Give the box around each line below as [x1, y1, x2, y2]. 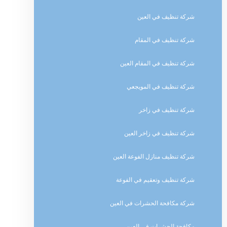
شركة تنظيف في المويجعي [127, 83, 195, 90]
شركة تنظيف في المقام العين [120, 60, 195, 67]
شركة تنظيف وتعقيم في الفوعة [116, 176, 195, 183]
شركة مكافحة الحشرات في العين [110, 200, 195, 207]
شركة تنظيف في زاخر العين [124, 130, 195, 137]
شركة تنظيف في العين [137, 13, 195, 20]
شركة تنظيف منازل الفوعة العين [113, 153, 195, 160]
